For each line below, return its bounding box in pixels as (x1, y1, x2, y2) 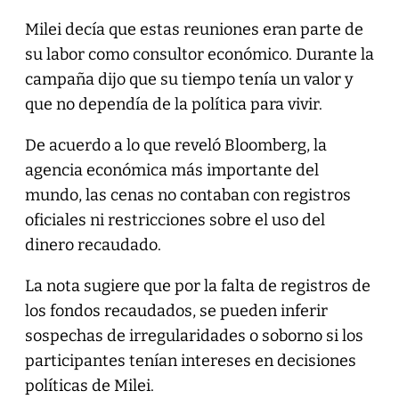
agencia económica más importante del (24, 159, 319, 180)
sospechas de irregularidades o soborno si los (24, 325, 363, 346)
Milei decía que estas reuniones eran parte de (24, 19, 363, 39)
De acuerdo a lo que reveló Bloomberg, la (24, 134, 327, 155)
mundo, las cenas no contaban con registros (24, 184, 351, 205)
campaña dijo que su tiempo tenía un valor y (24, 69, 354, 89)
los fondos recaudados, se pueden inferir (24, 300, 328, 321)
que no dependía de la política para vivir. (24, 94, 322, 114)
